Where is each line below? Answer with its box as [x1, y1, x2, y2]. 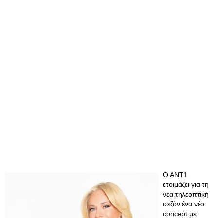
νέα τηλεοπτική [163, 190, 209, 198]
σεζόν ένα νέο [163, 200, 204, 208]
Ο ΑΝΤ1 [163, 171, 187, 179]
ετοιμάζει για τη [163, 181, 209, 188]
